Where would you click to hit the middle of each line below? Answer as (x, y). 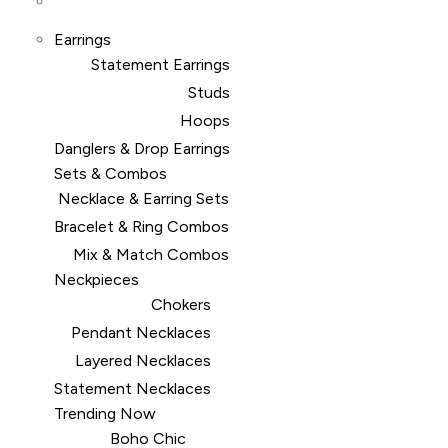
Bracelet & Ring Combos (141, 226)
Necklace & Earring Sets (143, 198)
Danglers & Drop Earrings (142, 148)
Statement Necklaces (132, 388)
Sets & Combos (110, 173)
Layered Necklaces (143, 360)
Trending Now (105, 413)
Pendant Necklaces (141, 332)
